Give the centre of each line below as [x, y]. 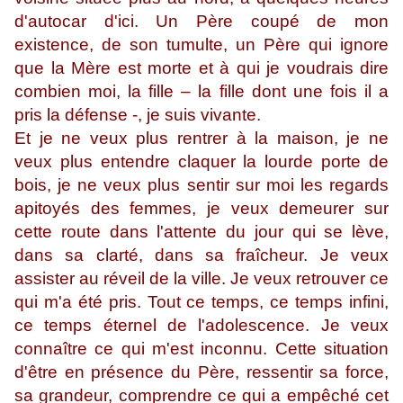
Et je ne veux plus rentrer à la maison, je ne [201, 139]
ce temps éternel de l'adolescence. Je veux [201, 326]
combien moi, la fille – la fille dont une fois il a [201, 92]
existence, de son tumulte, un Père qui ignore [201, 45]
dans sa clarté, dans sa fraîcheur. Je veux [201, 255]
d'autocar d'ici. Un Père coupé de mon [201, 22]
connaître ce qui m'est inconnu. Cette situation [201, 349]
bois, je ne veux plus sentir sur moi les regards [201, 185]
